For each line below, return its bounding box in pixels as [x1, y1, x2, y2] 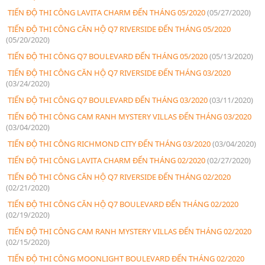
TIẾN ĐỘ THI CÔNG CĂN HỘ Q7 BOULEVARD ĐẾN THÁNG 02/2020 [6, 198, 238, 209]
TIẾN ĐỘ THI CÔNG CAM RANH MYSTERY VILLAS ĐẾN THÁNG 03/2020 [6, 111, 251, 122]
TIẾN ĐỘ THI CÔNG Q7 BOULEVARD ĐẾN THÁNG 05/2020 [6, 50, 209, 62]
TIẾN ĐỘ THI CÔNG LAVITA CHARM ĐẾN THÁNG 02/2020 [6, 154, 207, 166]
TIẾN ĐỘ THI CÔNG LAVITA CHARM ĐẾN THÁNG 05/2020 [6, 7, 207, 18]
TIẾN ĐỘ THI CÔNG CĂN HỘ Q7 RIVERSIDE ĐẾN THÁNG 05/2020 [6, 23, 231, 34]
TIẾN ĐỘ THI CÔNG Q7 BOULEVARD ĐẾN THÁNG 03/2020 [6, 94, 209, 105]
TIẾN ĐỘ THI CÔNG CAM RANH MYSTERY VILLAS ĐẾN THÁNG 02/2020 [6, 225, 251, 237]
